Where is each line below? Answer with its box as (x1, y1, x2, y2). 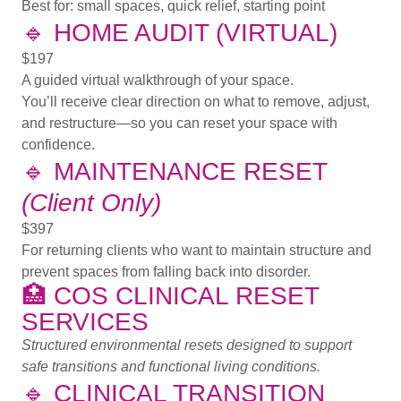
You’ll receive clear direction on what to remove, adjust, (21, 94, 370, 110)
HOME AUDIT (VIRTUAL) (54, 19, 337, 47)
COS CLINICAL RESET (54, 282, 319, 311)
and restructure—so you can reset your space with (21, 115, 337, 132)
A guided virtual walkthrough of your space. (21, 73, 294, 89)
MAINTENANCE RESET (54, 158, 327, 186)
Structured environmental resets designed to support (21, 337, 352, 354)
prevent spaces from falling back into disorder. (21, 264, 311, 280)
